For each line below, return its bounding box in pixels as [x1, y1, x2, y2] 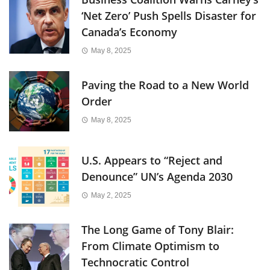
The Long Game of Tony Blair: [81, 222, 234, 237]
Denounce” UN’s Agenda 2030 [81, 169, 233, 184]
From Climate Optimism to [81, 238, 219, 253]
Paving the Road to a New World [81, 77, 249, 92]
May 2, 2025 [90, 190, 131, 199]
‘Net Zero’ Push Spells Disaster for [81, 8, 256, 23]
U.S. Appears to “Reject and [81, 152, 222, 168]
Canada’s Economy [81, 24, 177, 39]
